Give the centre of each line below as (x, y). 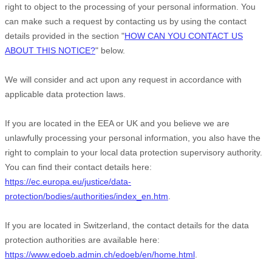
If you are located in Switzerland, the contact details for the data (127, 225)
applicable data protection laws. (65, 94)
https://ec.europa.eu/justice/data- (68, 182)
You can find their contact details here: (78, 167)
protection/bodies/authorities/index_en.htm (87, 196)
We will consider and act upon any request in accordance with (123, 80)
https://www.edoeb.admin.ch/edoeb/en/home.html (100, 254)
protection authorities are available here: (82, 240)
